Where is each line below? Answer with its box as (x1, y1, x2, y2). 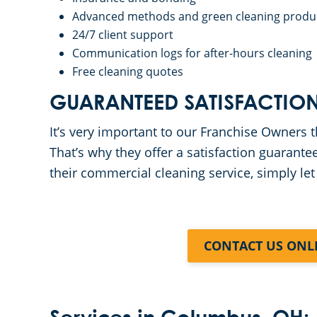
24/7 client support (72, 27, 173, 42)
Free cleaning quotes (72, 64, 183, 79)
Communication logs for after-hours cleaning (72, 45, 312, 61)
